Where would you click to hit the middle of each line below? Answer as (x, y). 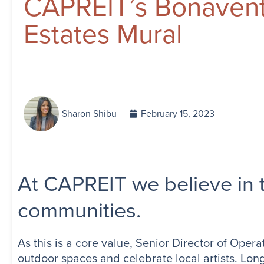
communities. (79, 210)
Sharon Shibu (89, 114)
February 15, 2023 (178, 114)
